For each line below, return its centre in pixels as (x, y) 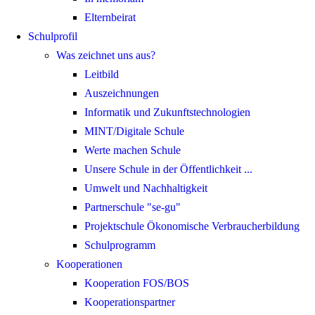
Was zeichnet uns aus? (106, 56)
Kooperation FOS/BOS (137, 283)
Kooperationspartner (130, 302)
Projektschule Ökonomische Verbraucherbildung (192, 226)
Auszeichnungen (122, 94)
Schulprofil (53, 37)
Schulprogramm (120, 245)
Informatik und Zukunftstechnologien (167, 112)
